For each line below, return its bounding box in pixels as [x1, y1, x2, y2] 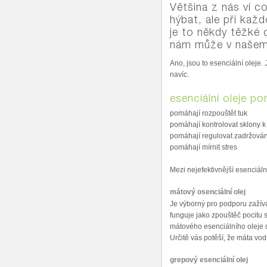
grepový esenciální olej [170, 256, 248, 264]
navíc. [170, 70, 189, 79]
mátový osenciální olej [170, 188, 246, 196]
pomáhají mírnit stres [170, 143, 237, 151]
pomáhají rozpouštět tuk [170, 109, 247, 117]
